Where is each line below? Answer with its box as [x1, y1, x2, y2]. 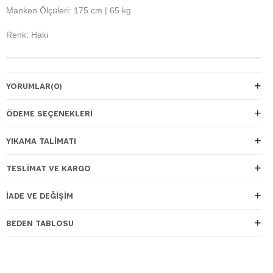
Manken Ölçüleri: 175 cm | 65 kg [6, 5, 131, 15]
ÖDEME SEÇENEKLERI [6, 107, 93, 119]
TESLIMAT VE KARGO [6, 162, 91, 174]
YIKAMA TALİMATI [6, 135, 76, 146]
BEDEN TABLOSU [6, 217, 74, 229]
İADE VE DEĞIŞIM [6, 190, 73, 201]
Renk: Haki [6, 29, 48, 40]
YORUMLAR [6, 80, 51, 91]
